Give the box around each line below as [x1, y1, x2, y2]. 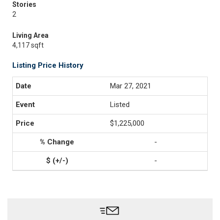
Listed [110, 100, 130, 109]
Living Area [12, 31, 49, 39]
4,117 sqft [12, 41, 44, 49]
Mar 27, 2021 [110, 82, 151, 90]
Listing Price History [12, 61, 83, 70]
